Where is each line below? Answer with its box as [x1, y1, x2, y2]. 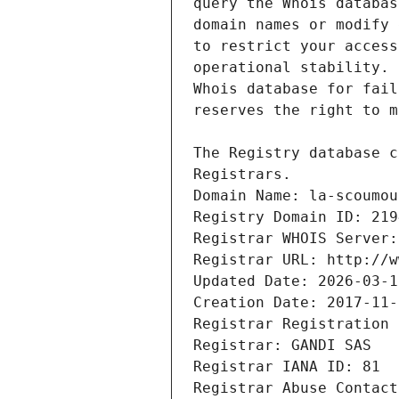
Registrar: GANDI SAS [193, 337, 371, 354]
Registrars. [193, 166, 291, 183]
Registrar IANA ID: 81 [193, 358, 380, 376]
